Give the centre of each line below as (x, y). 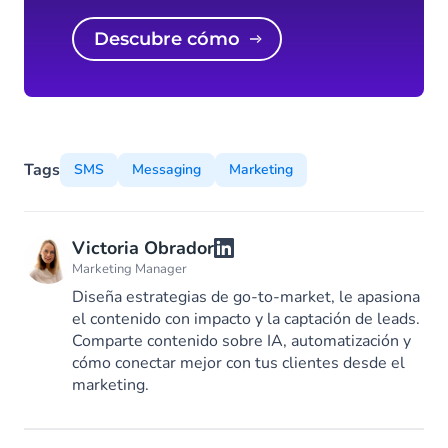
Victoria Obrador (143, 247)
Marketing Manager (129, 268)
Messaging (166, 169)
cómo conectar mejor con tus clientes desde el (238, 362)
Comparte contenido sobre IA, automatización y (241, 340)
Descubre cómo (174, 38)
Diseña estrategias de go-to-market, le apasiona (246, 296)
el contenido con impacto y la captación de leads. (246, 318)
